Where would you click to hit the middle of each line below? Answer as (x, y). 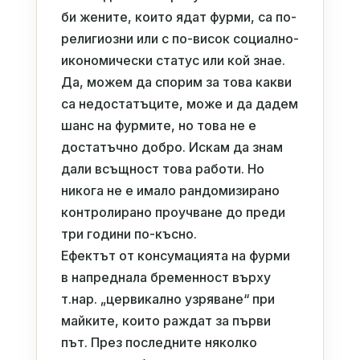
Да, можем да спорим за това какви (176, 82)
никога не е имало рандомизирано (170, 190)
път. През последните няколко (159, 342)
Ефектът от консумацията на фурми (175, 255)
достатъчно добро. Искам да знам (172, 147)
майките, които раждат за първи (166, 320)
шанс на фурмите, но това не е (158, 125)
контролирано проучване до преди (173, 212)
